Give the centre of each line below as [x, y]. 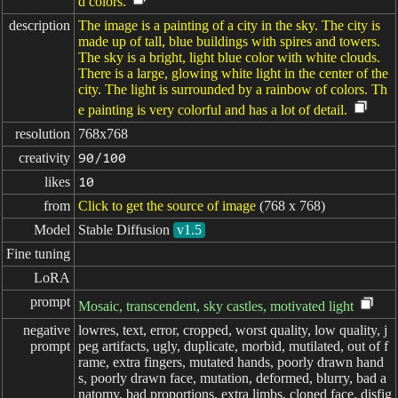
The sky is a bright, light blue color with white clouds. [229, 57]
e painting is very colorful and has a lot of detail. [213, 110]
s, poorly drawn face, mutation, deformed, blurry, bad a [232, 378]
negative [47, 330]
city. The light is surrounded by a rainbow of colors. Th [233, 89]
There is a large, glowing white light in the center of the [233, 73]
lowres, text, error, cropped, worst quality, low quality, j [233, 330]
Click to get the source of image [167, 206]
